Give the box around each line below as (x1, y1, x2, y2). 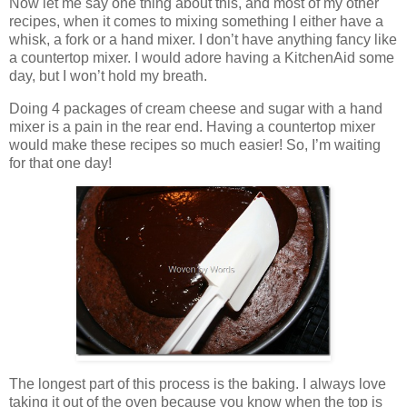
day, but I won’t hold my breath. (9, 67, 207, 84)
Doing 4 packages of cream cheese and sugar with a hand (9, 100, 382, 116)
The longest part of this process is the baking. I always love (9, 376, 386, 392)
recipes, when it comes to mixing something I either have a (9, 13, 383, 29)
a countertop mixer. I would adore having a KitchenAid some (9, 49, 394, 65)
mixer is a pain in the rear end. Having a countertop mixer (9, 118, 375, 134)
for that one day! (9, 154, 112, 171)
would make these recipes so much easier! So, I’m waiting (9, 136, 381, 153)
